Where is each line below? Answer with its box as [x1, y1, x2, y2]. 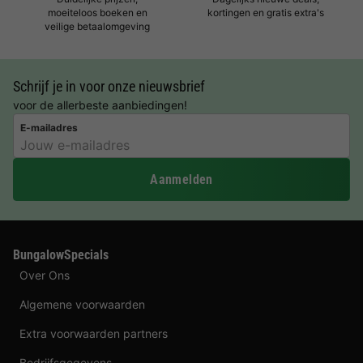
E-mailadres [20, 121, 78, 134]
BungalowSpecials [13, 246, 109, 263]
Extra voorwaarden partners [19, 326, 168, 340]
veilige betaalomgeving [45, 20, 150, 32]
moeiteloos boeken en [47, 6, 147, 19]
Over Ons [19, 267, 70, 282]
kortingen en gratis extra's [207, 6, 324, 19]
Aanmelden [150, 171, 213, 187]
